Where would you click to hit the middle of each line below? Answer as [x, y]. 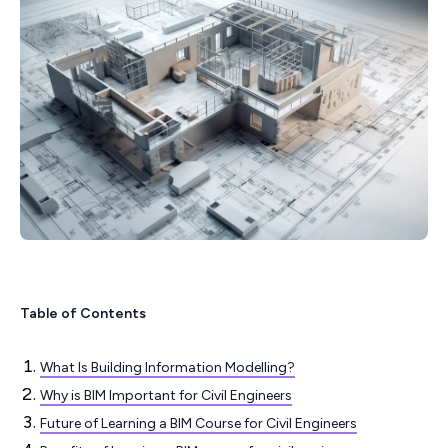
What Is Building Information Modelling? [167, 367]
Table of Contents [83, 313]
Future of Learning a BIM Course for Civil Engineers [198, 423]
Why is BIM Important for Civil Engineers [166, 395]
